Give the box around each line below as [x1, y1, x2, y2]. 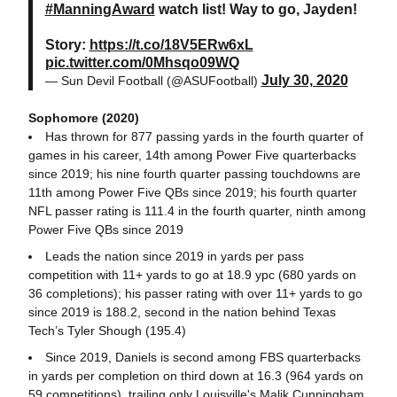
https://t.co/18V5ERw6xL [89, 37, 253, 52]
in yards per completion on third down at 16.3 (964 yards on [27, 368, 363, 383]
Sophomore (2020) [27, 111, 139, 125]
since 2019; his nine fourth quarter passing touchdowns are [27, 167, 361, 181]
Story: [44, 37, 90, 52]
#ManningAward [44, 2, 155, 17]
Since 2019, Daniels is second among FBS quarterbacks [44, 349, 361, 364]
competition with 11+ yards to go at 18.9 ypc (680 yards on [27, 267, 356, 282]
